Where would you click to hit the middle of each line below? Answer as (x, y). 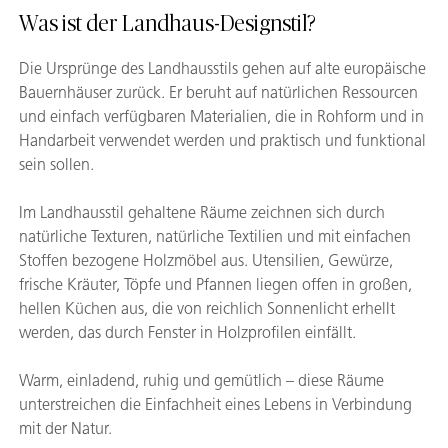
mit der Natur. (65, 428)
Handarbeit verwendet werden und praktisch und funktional (222, 140)
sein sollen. (56, 164)
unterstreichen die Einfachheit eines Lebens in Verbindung (215, 404)
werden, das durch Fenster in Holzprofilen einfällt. (187, 332)
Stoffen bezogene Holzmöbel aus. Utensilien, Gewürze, (206, 260)
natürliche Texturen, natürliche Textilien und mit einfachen (215, 236)
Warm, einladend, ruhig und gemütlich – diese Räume (201, 380)
